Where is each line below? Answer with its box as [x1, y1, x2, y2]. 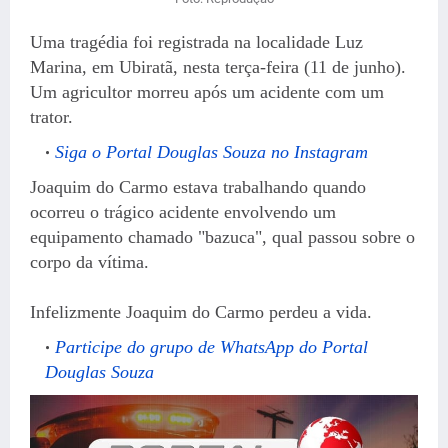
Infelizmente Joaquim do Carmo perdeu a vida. [30, 301, 372, 322]
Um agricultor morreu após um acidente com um [30, 81, 384, 102]
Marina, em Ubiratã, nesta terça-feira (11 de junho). [30, 56, 406, 77]
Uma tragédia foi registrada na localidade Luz [30, 31, 363, 52]
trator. [30, 106, 73, 127]
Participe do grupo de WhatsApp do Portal [55, 336, 368, 357]
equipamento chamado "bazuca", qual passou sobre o [30, 226, 415, 247]
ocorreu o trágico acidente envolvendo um [30, 201, 336, 222]
